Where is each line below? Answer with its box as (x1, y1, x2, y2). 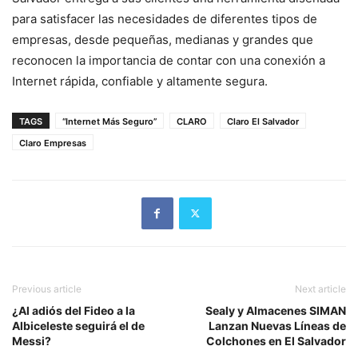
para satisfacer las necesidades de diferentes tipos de (12, 10, 317, 26)
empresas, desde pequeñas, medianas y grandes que (12, 31, 313, 47)
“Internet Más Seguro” (62, 115, 157, 127)
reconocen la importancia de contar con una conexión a (12, 52, 325, 68)
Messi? (12, 333, 51, 348)
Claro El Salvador (227, 115, 299, 127)
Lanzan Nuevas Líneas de (209, 318, 346, 332)
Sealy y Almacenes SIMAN (205, 303, 346, 317)
